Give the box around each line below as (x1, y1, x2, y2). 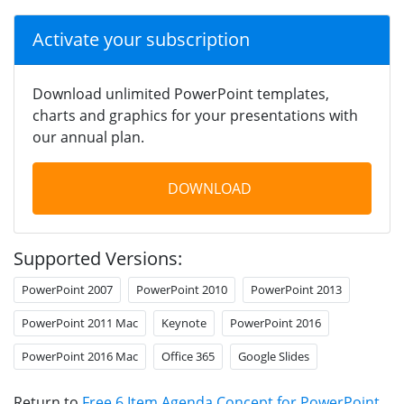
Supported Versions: (14, 245, 182, 271)
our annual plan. (32, 126, 144, 147)
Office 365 (161, 347, 215, 364)
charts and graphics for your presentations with (32, 105, 358, 125)
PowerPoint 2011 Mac (22, 314, 138, 331)
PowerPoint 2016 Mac (22, 347, 138, 364)
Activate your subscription (32, 26, 250, 51)
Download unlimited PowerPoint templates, (32, 83, 329, 104)
